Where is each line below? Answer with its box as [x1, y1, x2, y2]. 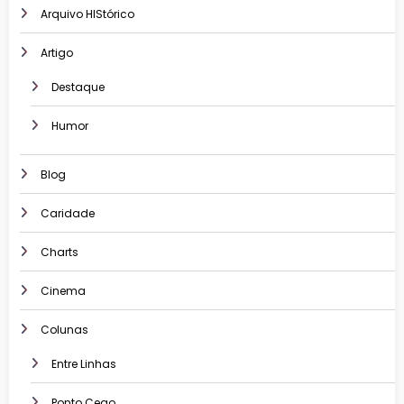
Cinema [41, 283, 86, 299]
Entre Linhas [51, 356, 116, 372]
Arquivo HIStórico [41, 6, 134, 22]
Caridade [41, 206, 95, 222]
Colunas [41, 322, 88, 338]
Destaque [51, 79, 105, 95]
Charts [41, 244, 78, 261]
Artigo [41, 45, 73, 60]
